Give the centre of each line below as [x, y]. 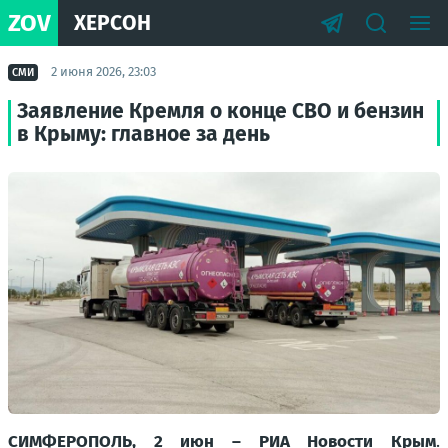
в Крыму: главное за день [143, 134]
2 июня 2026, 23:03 [103, 71]
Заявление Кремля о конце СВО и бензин [220, 111]
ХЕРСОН [112, 22]
